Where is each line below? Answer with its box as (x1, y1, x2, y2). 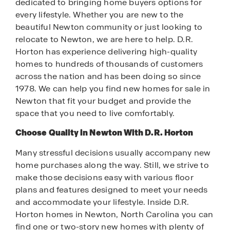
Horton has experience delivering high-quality (15, 46, 198, 57)
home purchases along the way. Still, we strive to (15, 160, 209, 171)
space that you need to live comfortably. (15, 107, 175, 119)
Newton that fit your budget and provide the (15, 95, 191, 106)
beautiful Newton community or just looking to (15, 21, 203, 32)
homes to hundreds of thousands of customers (15, 58, 203, 69)
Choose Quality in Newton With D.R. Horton (15, 127, 194, 138)
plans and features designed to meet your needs (15, 184, 208, 196)
